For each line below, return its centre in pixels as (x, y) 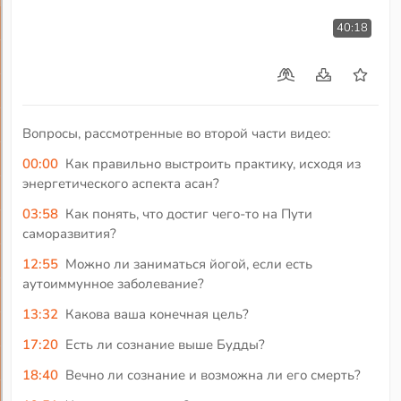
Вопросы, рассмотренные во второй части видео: (177, 134)
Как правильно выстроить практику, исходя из (213, 163)
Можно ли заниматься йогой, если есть (188, 264)
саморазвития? (70, 233)
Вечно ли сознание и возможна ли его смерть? (213, 375)
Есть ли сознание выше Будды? (165, 344)
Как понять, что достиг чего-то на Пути (188, 213)
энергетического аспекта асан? (121, 183)
